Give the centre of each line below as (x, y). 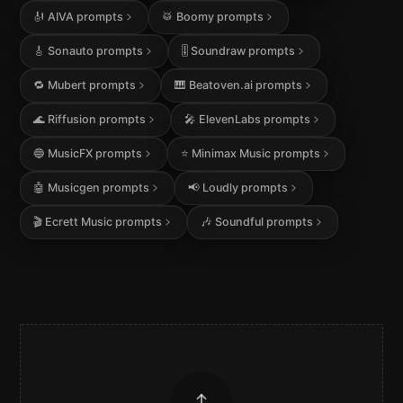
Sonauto (70, 50)
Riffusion (72, 119)
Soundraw (219, 50)
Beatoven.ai (221, 85)
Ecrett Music (78, 221)
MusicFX (70, 153)
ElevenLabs (230, 119)
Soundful (240, 221)
